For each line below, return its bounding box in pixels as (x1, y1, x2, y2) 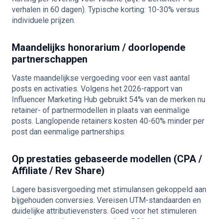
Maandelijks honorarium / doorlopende (12, 42, 185, 53)
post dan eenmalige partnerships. (12, 127, 126, 136)
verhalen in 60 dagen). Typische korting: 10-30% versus (12, 5, 199, 14)
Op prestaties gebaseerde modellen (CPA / (12, 153, 202, 165)
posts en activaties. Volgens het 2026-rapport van (12, 84, 182, 93)
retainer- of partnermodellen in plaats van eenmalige (12, 106, 190, 115)
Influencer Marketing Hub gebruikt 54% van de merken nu (12, 95, 205, 104)
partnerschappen (12, 53, 88, 65)
